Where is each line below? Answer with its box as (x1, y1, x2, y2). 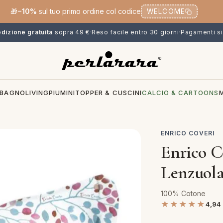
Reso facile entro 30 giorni (91, 28, 179, 36)
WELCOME (147, 7, 185, 15)
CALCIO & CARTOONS (141, 89, 219, 97)
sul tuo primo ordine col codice (36, 7, 141, 15)
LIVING (25, 89, 49, 97)
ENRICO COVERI (161, 129, 215, 137)
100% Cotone (161, 189, 206, 198)
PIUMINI (48, 89, 76, 97)
